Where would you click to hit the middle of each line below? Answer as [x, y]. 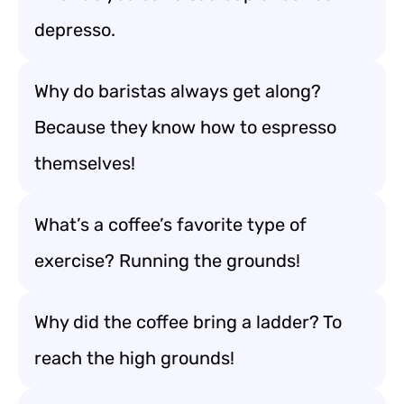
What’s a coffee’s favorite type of [170, 225]
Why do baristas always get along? [178, 91]
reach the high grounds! [134, 358]
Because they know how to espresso [185, 127]
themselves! [85, 163]
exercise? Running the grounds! [167, 261]
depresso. [75, 30]
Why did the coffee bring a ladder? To [188, 322]
